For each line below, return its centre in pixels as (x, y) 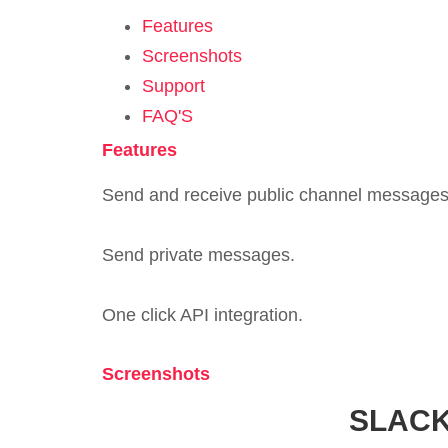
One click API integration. (202, 314)
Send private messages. (198, 254)
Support (173, 85)
